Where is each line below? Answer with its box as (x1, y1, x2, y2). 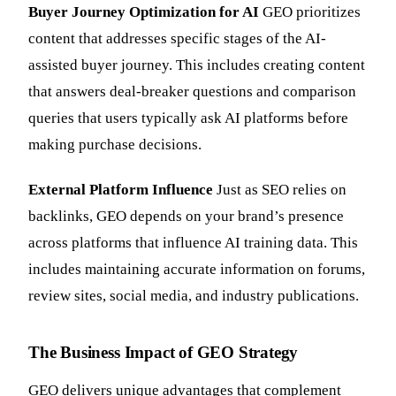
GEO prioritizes (259, 3, 361, 20)
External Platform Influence (28, 180, 213, 198)
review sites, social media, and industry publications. (28, 286, 359, 304)
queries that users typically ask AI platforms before (28, 109, 348, 126)
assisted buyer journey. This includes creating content (28, 56, 365, 73)
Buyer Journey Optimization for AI (28, 3, 259, 20)
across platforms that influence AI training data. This (28, 233, 358, 251)
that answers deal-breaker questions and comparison (28, 82, 356, 100)
